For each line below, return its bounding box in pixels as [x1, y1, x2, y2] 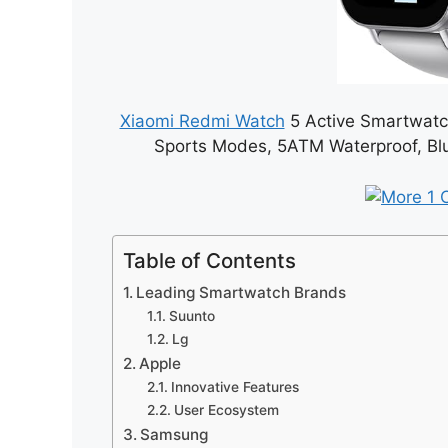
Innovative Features [170, 379, 299, 396]
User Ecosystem [173, 402, 279, 419]
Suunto [168, 308, 215, 325]
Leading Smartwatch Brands [136, 283, 347, 303]
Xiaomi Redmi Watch [119, 111, 285, 132]
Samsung [140, 425, 209, 445]
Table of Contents [123, 248, 296, 274]
